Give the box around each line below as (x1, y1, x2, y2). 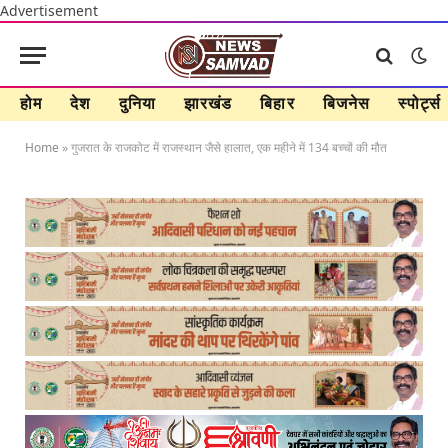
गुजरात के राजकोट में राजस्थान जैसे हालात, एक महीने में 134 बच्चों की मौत (71, 139, 387, 156)
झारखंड (183, 92, 233, 114)
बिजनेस (322, 92, 371, 114)
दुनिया (118, 92, 156, 114)
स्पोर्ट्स (398, 92, 442, 114)
